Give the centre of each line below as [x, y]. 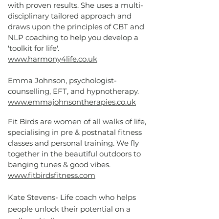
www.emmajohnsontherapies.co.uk [72, 102]
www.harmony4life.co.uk [53, 59]
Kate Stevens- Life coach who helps [72, 197]
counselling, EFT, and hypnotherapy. [73, 91]
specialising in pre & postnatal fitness [75, 132]
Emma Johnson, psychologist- [62, 80]
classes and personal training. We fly [73, 143]
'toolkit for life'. [33, 48]
